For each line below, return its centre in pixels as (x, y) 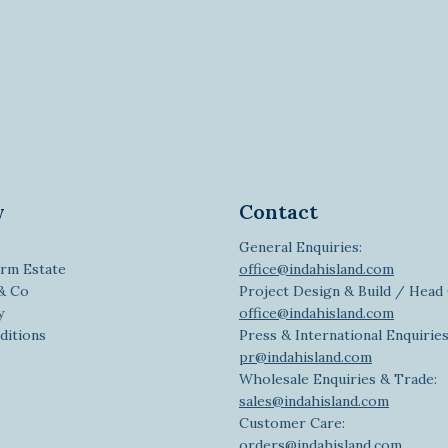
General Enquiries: (300, 246)
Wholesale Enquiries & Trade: (337, 378)
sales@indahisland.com (313, 400)
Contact (278, 211)
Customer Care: (291, 422)
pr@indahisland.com (305, 356)
